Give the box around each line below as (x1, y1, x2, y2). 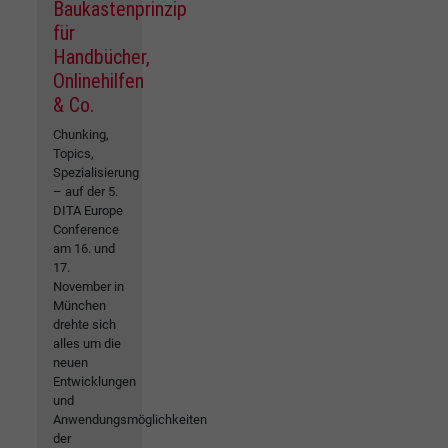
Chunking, (53, 126, 109, 142)
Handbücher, (53, 44, 150, 69)
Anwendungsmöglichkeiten (53, 411, 207, 427)
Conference (53, 221, 119, 237)
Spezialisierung (53, 164, 139, 180)
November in (53, 278, 124, 294)
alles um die (53, 335, 121, 351)
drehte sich (53, 316, 116, 332)
